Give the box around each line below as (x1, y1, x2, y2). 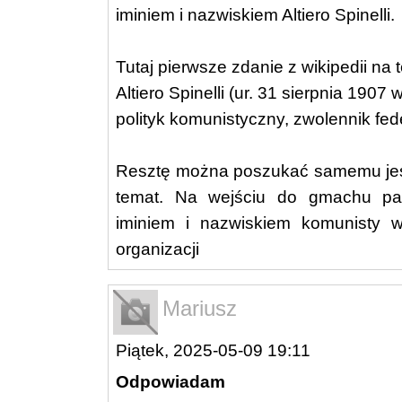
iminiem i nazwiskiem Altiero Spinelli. (116, 4, 395, 24)
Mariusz (162, 295, 237, 320)
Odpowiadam (116, 371, 225, 391)
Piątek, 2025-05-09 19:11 (116, 340, 310, 360)
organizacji (116, 239, 199, 258)
